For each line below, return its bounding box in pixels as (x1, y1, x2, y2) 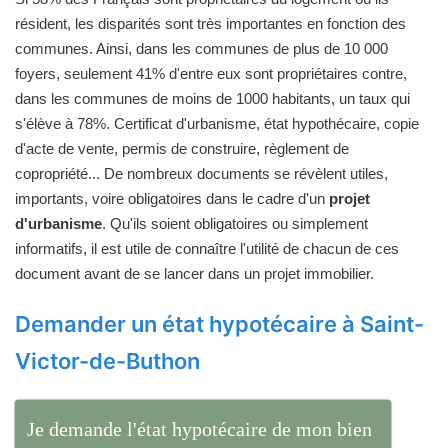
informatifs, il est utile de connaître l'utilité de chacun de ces (15, 239, 399, 257)
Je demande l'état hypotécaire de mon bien (26, 417, 372, 440)
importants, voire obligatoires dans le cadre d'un (15, 189, 329, 207)
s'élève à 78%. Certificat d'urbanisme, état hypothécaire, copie (15, 114, 419, 132)
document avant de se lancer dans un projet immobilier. (15, 264, 374, 282)
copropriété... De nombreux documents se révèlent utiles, (15, 164, 388, 182)
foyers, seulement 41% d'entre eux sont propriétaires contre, (15, 64, 407, 82)
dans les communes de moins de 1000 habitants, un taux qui (15, 89, 410, 107)
